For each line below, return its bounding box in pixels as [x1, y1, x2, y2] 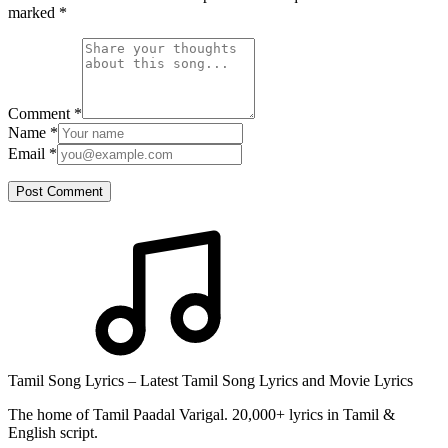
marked [8, 3, 59, 21]
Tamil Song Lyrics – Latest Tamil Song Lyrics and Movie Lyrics [8, 371, 413, 389]
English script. [8, 423, 98, 441]
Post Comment [16, 183, 103, 199]
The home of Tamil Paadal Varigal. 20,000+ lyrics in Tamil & [8, 405, 395, 423]
